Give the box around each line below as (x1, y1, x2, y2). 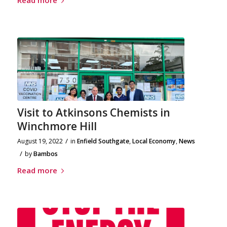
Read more (17, 165, 57, 176)
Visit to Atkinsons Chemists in (17, 105, 170, 120)
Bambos (33, 149, 58, 159)
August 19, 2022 (17, 137, 63, 146)
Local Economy (132, 137, 176, 146)
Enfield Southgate (77, 137, 129, 146)
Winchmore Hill (17, 119, 97, 134)
